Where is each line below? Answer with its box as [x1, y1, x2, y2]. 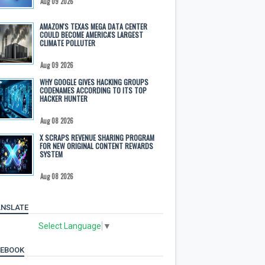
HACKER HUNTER [40, 93, 88, 104]
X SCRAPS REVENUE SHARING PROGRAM [40, 132, 154, 143]
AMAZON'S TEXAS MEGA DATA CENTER [40, 21, 147, 31]
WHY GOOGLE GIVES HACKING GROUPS [40, 77, 148, 87]
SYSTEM [40, 149, 63, 159]
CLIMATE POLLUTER [40, 38, 95, 48]
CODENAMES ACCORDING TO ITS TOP [40, 85, 147, 95]
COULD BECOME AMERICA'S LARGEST [40, 30, 143, 40]
